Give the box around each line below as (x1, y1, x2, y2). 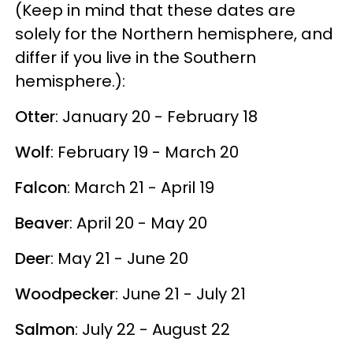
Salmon (15, 318, 75, 340)
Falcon (15, 176, 67, 199)
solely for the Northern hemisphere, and (15, 22, 333, 45)
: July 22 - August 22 (75, 318, 230, 340)
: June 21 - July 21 (115, 282, 246, 305)
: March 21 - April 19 (67, 176, 214, 199)
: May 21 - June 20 (50, 247, 188, 269)
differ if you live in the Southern (15, 46, 256, 69)
